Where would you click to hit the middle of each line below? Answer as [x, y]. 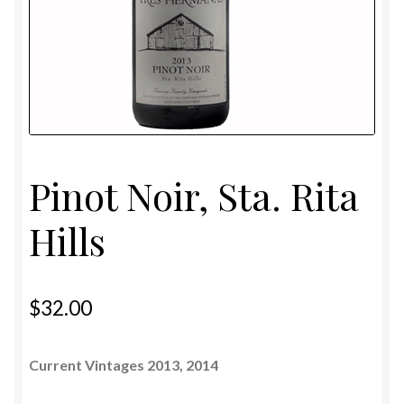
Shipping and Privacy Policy [114, 17]
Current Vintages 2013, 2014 [124, 364]
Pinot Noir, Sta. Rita [193, 195]
